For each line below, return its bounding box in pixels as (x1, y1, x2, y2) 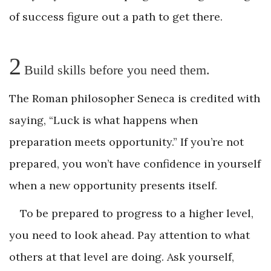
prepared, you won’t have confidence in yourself (9, 157, 261, 171)
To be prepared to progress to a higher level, (20, 206, 253, 221)
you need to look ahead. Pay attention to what (9, 228, 250, 243)
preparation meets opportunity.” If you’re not (9, 135, 244, 149)
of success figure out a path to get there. (9, 10, 223, 24)
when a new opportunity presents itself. (9, 178, 217, 193)
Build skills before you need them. (24, 62, 210, 78)
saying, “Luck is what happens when (9, 113, 198, 128)
